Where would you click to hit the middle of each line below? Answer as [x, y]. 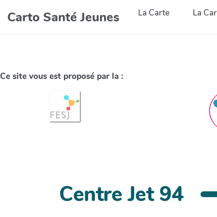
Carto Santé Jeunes [63, 17]
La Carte [154, 13]
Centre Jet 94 [122, 194]
